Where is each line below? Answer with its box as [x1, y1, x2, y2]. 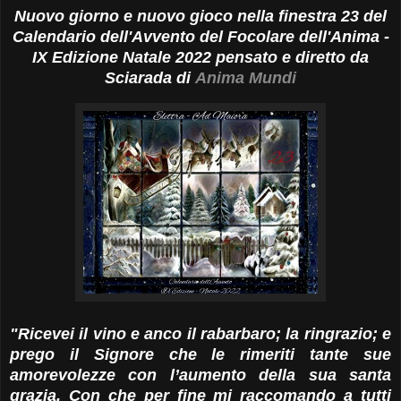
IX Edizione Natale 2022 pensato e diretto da [32, 48, 369, 67]
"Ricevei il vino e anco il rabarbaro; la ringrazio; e [10, 325, 391, 344]
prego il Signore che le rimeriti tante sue [10, 346, 391, 364]
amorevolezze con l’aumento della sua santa [10, 366, 391, 385]
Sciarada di [105, 69, 195, 88]
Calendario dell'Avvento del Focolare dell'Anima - [12, 28, 389, 47]
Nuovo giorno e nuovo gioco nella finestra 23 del [14, 7, 387, 26]
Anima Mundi [195, 69, 296, 88]
